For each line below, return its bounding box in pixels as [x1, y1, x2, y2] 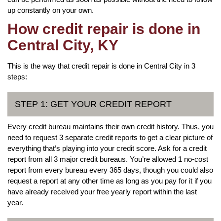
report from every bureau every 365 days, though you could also [7, 165, 213, 174]
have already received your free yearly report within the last [7, 187, 197, 196]
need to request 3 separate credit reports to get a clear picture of [7, 133, 213, 142]
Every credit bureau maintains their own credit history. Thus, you [7, 122, 214, 131]
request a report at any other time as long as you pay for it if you [7, 176, 212, 185]
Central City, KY [7, 37, 118, 53]
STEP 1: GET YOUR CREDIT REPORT [15, 99, 172, 109]
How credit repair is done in [7, 20, 200, 37]
